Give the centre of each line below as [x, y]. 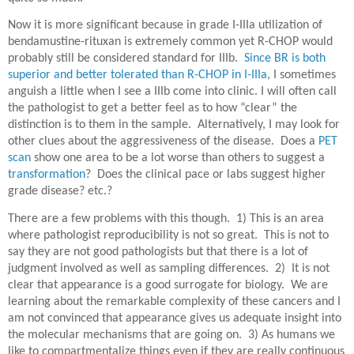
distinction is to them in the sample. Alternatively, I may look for [174, 125]
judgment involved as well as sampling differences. [138, 268]
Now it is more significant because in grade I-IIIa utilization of [165, 26]
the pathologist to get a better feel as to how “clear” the [153, 109]
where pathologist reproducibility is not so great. [133, 235]
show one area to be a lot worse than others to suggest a [178, 158]
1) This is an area [280, 218]
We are [309, 285]
